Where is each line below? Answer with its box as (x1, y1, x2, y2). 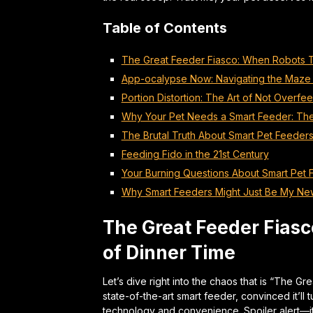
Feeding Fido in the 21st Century (121, 148, 269, 160)
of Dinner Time (103, 241, 235, 263)
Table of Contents (103, 20, 227, 36)
